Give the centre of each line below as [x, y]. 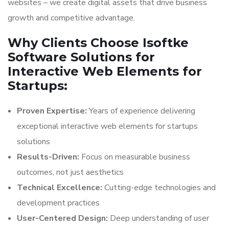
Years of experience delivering [141, 111]
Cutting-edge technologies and [159, 188]
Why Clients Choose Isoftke [98, 43]
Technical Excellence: [60, 188]
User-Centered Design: [62, 218]
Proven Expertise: [52, 111]
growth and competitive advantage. [71, 18]
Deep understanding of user [158, 218]
